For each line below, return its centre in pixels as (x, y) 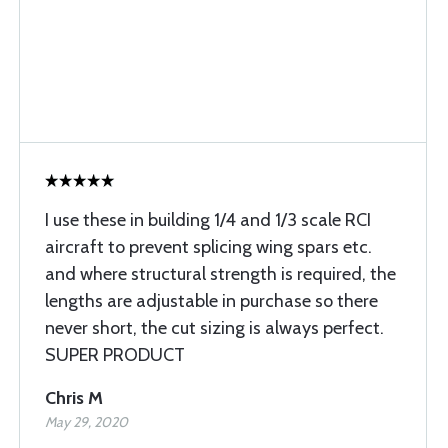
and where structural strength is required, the (220, 274)
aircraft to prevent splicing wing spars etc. (208, 247)
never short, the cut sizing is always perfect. (214, 328)
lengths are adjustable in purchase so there (211, 301)
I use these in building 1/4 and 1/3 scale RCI (208, 220)
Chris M (74, 398)
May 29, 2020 (86, 422)
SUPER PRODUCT (115, 355)
